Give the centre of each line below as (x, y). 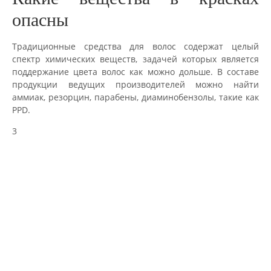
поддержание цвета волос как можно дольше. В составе (135, 71)
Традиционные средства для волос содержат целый (135, 46)
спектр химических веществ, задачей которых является (135, 59)
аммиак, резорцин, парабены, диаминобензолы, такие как (135, 97)
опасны (40, 19)
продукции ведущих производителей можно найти (135, 84)
